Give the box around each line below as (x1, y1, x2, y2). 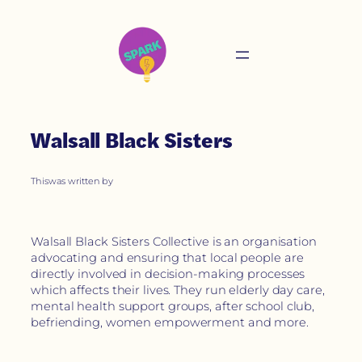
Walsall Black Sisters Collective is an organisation (31, 234, 317, 250)
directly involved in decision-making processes (31, 267, 305, 282)
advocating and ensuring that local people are (31, 250, 304, 266)
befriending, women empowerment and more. (31, 315, 309, 330)
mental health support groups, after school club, (31, 299, 315, 314)
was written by (48, 175, 114, 187)
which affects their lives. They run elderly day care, (31, 283, 325, 298)
